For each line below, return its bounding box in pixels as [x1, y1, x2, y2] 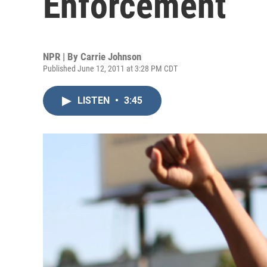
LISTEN [77, 95, 112, 106]
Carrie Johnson [80, 51, 141, 63]
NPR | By [43, 51, 80, 63]
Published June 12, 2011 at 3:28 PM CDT [43, 64, 178, 73]
